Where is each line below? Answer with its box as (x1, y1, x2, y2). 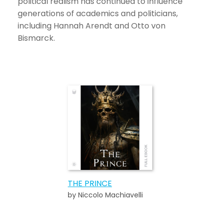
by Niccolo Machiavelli (68, 190, 143, 200)
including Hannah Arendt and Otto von (18, 20, 165, 31)
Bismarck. (18, 32, 55, 44)
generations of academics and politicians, (18, 8, 178, 19)
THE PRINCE (68, 178, 112, 189)
